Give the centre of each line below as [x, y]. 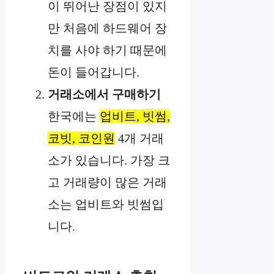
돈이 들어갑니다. [94, 72]
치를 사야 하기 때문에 [107, 50]
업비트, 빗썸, [135, 117]
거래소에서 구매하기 [104, 94]
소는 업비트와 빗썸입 [106, 205]
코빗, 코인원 [81, 139]
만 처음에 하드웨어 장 [107, 28]
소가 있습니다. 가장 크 [109, 161]
